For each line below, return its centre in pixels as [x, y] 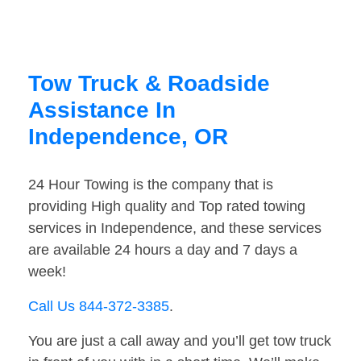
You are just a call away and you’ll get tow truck [180, 341]
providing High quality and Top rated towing [167, 207]
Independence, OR [128, 137]
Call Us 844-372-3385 [99, 307]
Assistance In [102, 110]
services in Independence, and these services [175, 228]
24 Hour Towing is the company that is [151, 185]
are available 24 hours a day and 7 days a [163, 250]
